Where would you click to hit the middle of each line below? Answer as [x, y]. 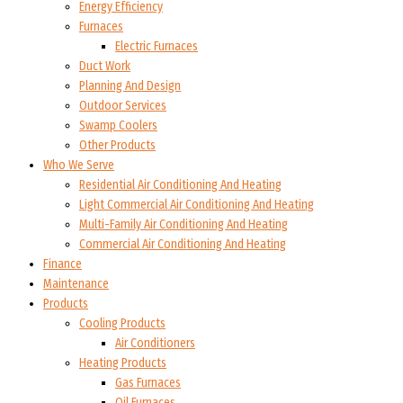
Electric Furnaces [157, 47]
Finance [63, 264]
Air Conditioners [155, 344]
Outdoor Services [123, 106]
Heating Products [123, 363]
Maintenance [76, 284]
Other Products [117, 146]
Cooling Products [122, 324]
